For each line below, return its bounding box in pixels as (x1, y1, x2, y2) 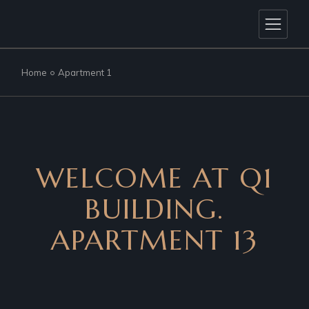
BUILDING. (85, 192, 224, 226)
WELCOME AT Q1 (36, 161, 273, 195)
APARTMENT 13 (51, 223, 258, 257)
